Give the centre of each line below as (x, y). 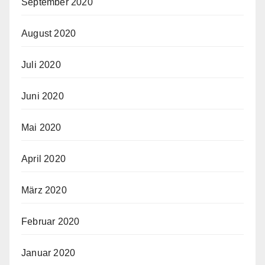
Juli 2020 (41, 65)
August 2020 (49, 34)
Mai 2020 (41, 128)
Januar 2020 (49, 253)
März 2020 (44, 190)
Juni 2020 (43, 96)
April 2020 (43, 159)
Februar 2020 (51, 222)
